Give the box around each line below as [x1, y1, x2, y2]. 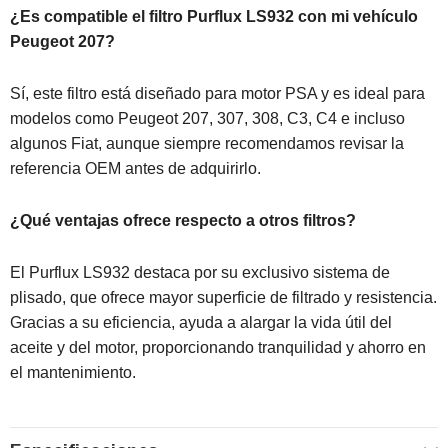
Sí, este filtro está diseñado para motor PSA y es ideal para [10, 84, 425, 102]
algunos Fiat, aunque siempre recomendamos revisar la [10, 134, 404, 152]
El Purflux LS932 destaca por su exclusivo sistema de [10, 263, 390, 281]
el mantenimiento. [10, 363, 136, 381]
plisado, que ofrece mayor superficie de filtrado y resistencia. [10, 288, 437, 306]
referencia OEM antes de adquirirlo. [10, 159, 261, 177]
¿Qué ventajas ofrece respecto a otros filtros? [10, 211, 356, 229]
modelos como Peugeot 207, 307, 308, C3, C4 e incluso [10, 109, 405, 127]
